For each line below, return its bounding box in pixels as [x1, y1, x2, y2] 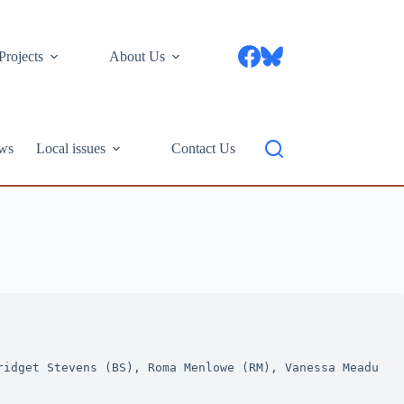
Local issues [36, 141, 106, 156]
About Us [109, 48, 166, 64]
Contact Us [171, 141, 236, 156]
